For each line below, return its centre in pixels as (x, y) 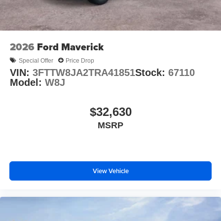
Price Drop (80, 60)
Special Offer (36, 60)
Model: (27, 83)
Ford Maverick (70, 47)
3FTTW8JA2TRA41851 (84, 73)
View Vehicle (110, 171)
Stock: (152, 73)
